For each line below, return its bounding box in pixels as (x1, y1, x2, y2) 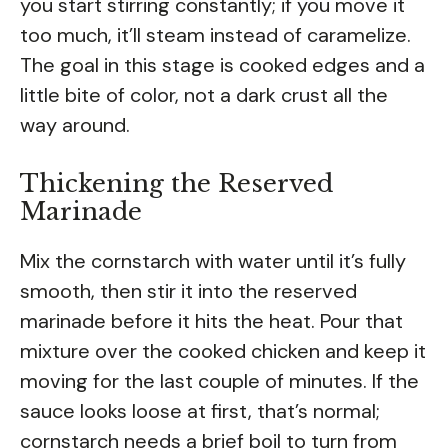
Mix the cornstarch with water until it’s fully (20, 247, 406, 274)
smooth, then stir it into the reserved (20, 277, 357, 304)
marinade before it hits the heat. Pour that (20, 307, 403, 334)
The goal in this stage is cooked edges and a (20, 51, 425, 78)
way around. (20, 111, 130, 138)
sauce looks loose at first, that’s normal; (20, 397, 380, 424)
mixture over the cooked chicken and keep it (20, 337, 426, 364)
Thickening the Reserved (20, 168, 333, 198)
